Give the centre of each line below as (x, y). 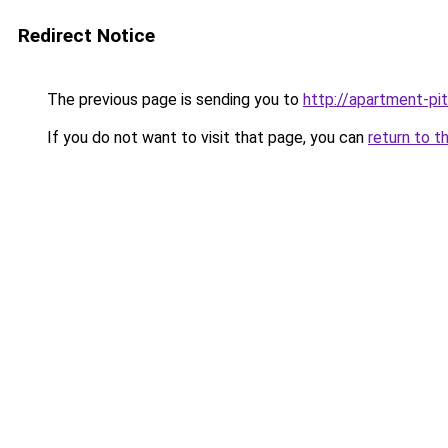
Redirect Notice (86, 35)
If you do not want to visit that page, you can (205, 137)
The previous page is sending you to (173, 99)
